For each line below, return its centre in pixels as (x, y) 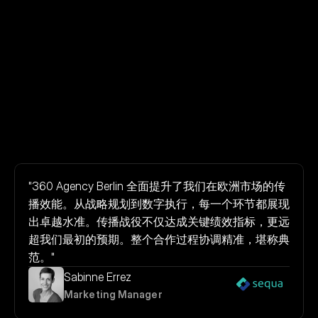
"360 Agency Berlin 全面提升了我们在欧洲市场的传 (157, 186)
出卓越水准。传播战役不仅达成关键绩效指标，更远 (159, 221)
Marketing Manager (113, 295)
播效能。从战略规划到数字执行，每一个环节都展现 (159, 203)
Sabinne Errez (98, 277)
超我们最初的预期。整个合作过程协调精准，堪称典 (159, 239)
